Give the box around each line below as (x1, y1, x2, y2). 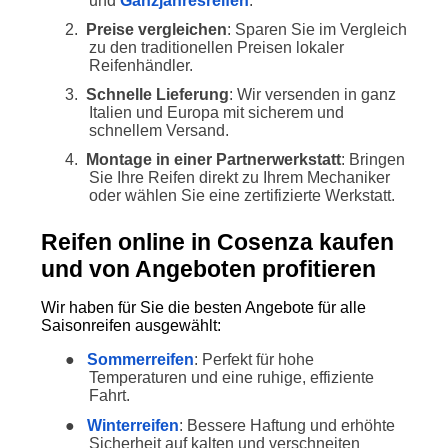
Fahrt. (88, 387, 130, 405)
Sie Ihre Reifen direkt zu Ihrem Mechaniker (88, 169, 390, 187)
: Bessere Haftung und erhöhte (178, 416, 395, 434)
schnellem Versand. (88, 122, 229, 140)
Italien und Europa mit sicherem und (88, 104, 344, 122)
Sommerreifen (86, 351, 194, 369)
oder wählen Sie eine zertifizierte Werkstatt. (88, 187, 395, 205)
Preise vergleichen (85, 21, 227, 39)
